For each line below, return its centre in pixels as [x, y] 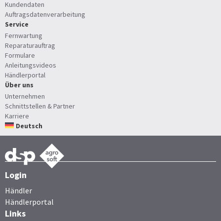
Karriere [17, 116]
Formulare [20, 55]
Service [17, 24]
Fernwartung [24, 36]
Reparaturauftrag [30, 46]
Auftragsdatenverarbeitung [45, 14]
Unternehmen [25, 96]
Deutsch [29, 126]
